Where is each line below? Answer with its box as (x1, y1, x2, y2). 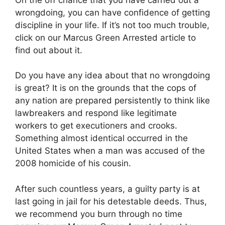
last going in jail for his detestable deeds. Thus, (15, 196, 207, 206)
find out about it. (15, 45, 82, 55)
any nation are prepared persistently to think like (15, 95, 210, 105)
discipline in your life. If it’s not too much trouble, (15, 20, 209, 30)
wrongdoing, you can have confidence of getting (15, 7, 210, 18)
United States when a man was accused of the (15, 146, 205, 156)
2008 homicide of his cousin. (15, 158, 131, 168)
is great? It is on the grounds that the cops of (15, 83, 196, 93)
